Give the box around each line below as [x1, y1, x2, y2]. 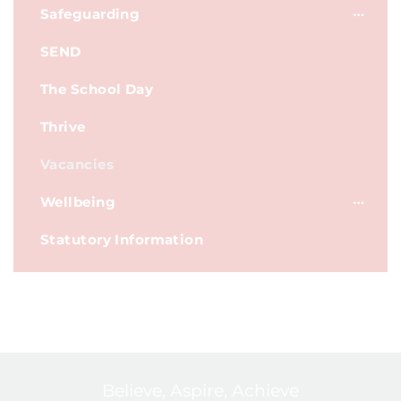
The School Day [40, 81, 154, 98]
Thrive [40, 118, 86, 135]
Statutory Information [40, 231, 204, 248]
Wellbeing [40, 193, 115, 210]
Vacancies [40, 156, 114, 173]
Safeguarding [40, 5, 141, 22]
